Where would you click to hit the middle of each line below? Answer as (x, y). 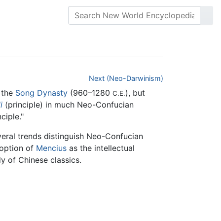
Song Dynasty (41, 93)
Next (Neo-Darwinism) (126, 78)
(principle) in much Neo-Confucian (68, 105)
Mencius (51, 148)
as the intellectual (101, 148)
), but (135, 93)
